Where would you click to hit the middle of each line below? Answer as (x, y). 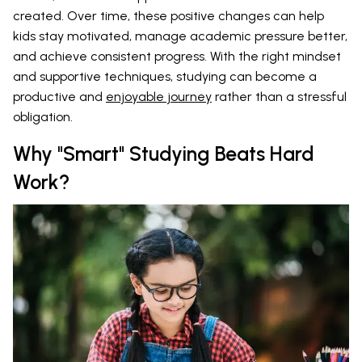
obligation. (43, 116)
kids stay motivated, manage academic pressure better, (180, 36)
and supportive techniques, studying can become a (165, 76)
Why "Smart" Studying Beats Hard (164, 153)
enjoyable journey (159, 96)
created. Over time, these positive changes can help (168, 15)
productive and (59, 96)
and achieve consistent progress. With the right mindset (177, 56)
